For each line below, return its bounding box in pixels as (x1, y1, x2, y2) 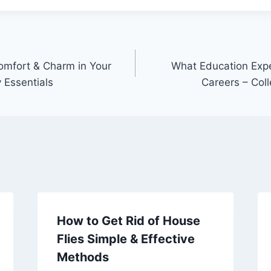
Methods (56, 249, 109, 264)
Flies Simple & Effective (56, 231, 195, 246)
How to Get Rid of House (56, 213, 200, 228)
